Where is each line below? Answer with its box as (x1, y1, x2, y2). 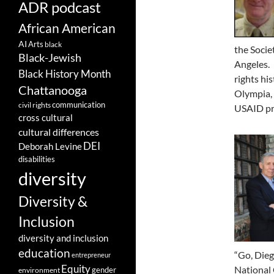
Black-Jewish (18, 51, 81, 65)
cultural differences (18, 126, 99, 138)
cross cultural (18, 112, 73, 124)
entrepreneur (72, 251, 111, 259)
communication (52, 100, 105, 110)
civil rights (18, 100, 51, 110)
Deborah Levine (18, 141, 82, 152)
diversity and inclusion (18, 233, 108, 244)
